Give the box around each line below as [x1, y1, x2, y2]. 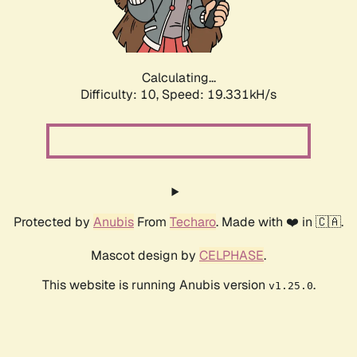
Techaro [170, 214, 216, 231]
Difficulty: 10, [80, 86, 162, 104]
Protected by [14, 214, 93, 231]
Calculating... [141, 69, 216, 87]
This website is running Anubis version [41, 277, 269, 294]
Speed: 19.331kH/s [162, 86, 277, 104]
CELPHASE [199, 247, 264, 265]
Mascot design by [91, 247, 199, 265]
